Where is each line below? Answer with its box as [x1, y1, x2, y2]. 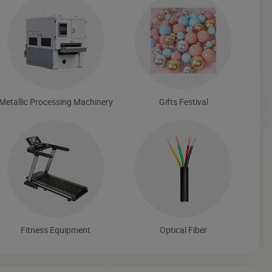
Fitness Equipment [21, 223, 91, 236]
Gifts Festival [158, 95, 208, 107]
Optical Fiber [160, 223, 208, 236]
